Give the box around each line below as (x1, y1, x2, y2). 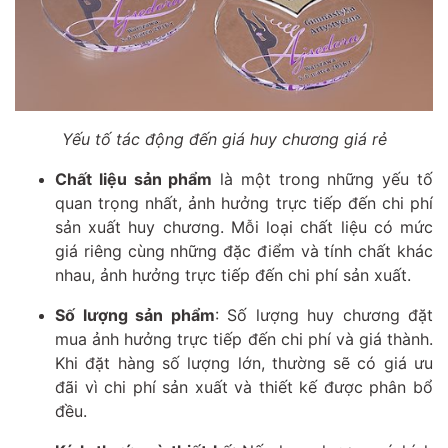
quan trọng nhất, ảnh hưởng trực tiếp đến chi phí (55, 193, 433, 214)
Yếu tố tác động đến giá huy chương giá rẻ (61, 129, 387, 150)
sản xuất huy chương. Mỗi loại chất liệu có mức (55, 217, 433, 238)
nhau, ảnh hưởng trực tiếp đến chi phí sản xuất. (55, 265, 416, 286)
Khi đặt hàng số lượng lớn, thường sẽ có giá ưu (55, 353, 433, 374)
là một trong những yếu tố (212, 169, 434, 190)
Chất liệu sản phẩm (55, 169, 213, 190)
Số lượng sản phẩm (55, 305, 215, 326)
